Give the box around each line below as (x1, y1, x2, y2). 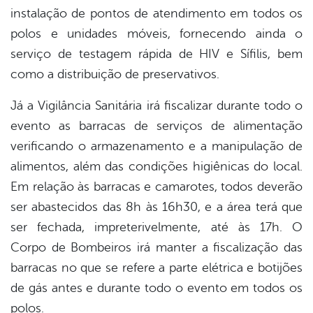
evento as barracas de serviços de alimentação (10, 119, 303, 133)
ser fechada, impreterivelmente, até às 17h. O (10, 220, 303, 235)
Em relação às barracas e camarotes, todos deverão (10, 180, 303, 194)
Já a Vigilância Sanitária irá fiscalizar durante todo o (10, 99, 303, 113)
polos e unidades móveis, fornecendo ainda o (10, 27, 303, 41)
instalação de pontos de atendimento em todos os (10, 6, 303, 21)
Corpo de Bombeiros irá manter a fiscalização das (10, 240, 303, 255)
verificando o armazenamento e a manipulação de (10, 139, 303, 154)
